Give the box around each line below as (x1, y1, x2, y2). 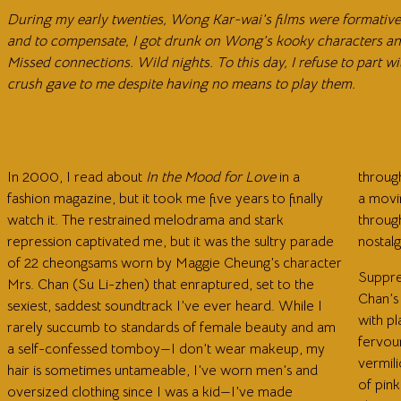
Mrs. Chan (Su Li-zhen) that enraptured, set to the (7, 276, 314, 294)
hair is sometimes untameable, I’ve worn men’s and (7, 362, 318, 380)
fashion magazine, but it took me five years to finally (7, 190, 323, 209)
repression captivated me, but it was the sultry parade (7, 233, 334, 252)
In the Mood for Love (146, 168, 276, 187)
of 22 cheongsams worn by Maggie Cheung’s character (7, 254, 342, 273)
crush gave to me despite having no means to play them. (7, 75, 355, 94)
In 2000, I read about (7, 168, 146, 187)
